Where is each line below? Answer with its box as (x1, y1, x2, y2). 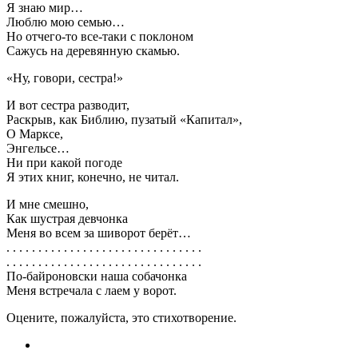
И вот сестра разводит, (6, 97, 129, 112)
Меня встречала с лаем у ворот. (6, 283, 177, 297)
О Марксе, (6, 126, 63, 141)
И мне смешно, (6, 197, 89, 211)
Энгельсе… (6, 141, 70, 155)
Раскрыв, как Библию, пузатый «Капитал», (6, 112, 242, 126)
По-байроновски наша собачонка (6, 268, 187, 283)
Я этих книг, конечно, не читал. (6, 169, 179, 184)
